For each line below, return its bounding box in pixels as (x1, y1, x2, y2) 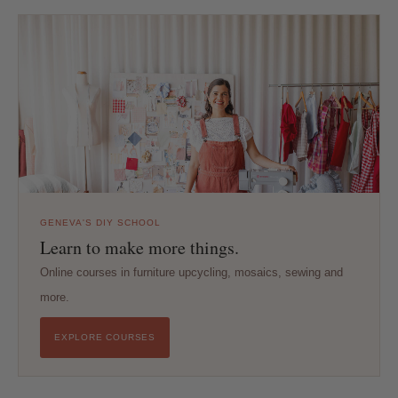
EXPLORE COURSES (54, 331, 155, 342)
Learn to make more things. (40, 235, 239, 259)
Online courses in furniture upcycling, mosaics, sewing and (40, 265, 343, 279)
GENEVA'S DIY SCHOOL (40, 217, 161, 227)
